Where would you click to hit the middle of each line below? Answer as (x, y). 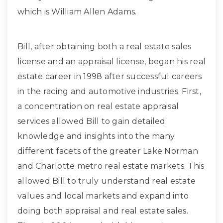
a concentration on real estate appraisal (98, 107)
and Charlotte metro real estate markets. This (111, 166)
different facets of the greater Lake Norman (108, 151)
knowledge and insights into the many (96, 136)
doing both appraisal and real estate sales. (103, 211)
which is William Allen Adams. (77, 12)
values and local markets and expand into (103, 196)
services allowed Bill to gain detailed (92, 121)
